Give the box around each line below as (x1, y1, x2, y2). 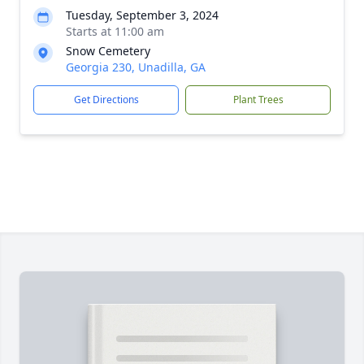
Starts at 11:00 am (66, 24, 164, 39)
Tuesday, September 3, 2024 (66, 7, 219, 23)
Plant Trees (232, 93, 284, 106)
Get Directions (73, 93, 139, 106)
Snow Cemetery (66, 43, 150, 58)
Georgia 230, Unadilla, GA (66, 59, 206, 75)
